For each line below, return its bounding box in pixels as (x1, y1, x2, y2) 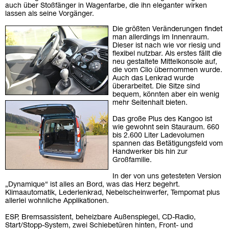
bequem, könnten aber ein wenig (112, 91, 219, 99)
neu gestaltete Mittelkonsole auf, (112, 59, 217, 66)
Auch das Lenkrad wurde (112, 75, 194, 82)
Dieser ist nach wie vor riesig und (112, 42, 220, 50)
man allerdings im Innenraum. (112, 34, 209, 41)
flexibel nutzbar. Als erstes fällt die (112, 51, 222, 58)
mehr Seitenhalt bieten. (112, 100, 188, 107)
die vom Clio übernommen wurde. (112, 67, 222, 74)
